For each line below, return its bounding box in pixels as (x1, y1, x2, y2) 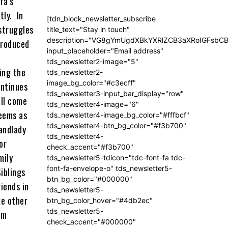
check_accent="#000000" (47, 217, 136, 226)
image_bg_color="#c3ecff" (47, 78, 136, 87)
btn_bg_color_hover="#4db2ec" (47, 195, 153, 205)
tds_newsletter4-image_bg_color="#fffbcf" (47, 110, 189, 119)
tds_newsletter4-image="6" (47, 99, 139, 108)
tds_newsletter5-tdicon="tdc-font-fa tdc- (47, 153, 185, 162)
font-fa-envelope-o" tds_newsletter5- (47, 163, 172, 173)
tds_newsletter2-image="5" (47, 56, 138, 66)
